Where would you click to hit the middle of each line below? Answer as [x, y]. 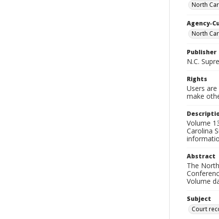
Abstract [201, 156]
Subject [199, 199]
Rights [197, 79]
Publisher [202, 52]
